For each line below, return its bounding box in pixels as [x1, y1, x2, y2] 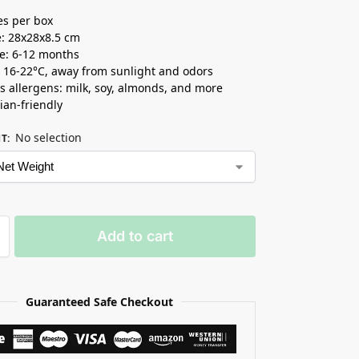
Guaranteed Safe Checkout [25, 293, 173, 309]
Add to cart [97, 227, 174, 244]
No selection [15, 129, 83, 145]
